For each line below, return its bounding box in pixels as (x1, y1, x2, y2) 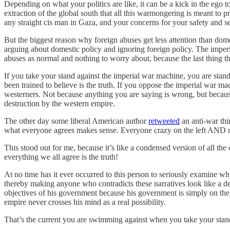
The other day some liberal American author (4, 116, 148, 125)
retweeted (148, 116, 180, 125)
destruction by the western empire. (4, 99, 115, 108)
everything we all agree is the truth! (4, 152, 120, 161)
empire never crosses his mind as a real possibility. (4, 197, 166, 206)
